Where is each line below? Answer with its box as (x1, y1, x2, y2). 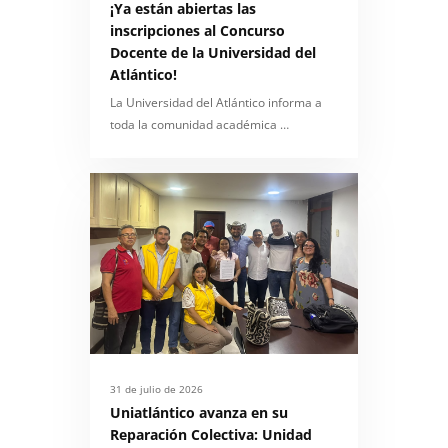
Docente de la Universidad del (110, 42, 316, 62)
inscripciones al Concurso (110, 20, 285, 40)
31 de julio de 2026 (110, 381, 203, 396)
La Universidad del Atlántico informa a (110, 93, 322, 111)
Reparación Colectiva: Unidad (110, 424, 312, 444)
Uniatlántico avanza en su (110, 402, 288, 422)
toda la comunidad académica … (110, 115, 289, 133)
